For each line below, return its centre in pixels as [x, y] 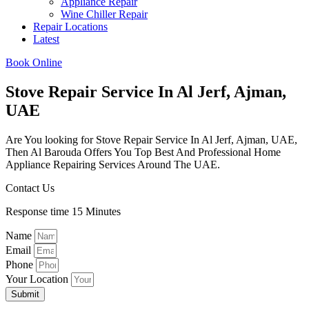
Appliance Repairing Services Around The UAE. [113, 165]
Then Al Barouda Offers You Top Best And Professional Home [143, 152]
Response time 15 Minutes [63, 212]
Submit [25, 295]
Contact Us [30, 188]
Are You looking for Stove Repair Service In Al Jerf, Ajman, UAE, [151, 140]
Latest [46, 39]
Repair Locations [70, 27]
